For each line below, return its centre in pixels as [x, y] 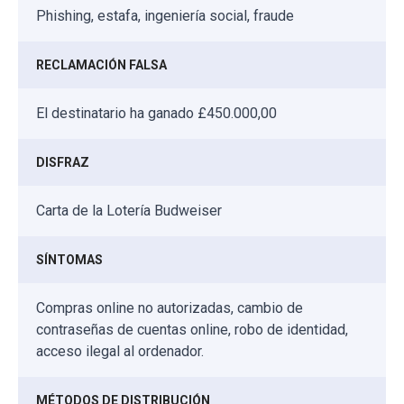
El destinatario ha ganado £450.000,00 [156, 114]
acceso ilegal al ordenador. [120, 352]
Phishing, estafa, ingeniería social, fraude [165, 16]
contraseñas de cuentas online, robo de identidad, [192, 330]
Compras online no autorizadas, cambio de [170, 308]
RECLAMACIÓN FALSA [101, 65]
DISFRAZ [63, 163]
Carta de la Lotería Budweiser [129, 211]
